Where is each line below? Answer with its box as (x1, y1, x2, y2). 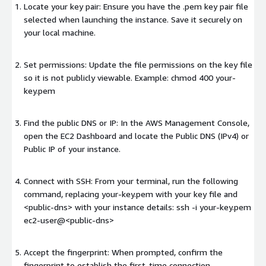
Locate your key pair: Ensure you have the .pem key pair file (24, 1, 248, 12)
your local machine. (24, 27, 96, 38)
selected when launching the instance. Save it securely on (24, 14, 242, 25)
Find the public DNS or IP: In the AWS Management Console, (24, 118, 249, 128)
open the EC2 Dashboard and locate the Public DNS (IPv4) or (24, 131, 249, 141)
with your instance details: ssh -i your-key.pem (72, 202, 251, 213)
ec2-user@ (24, 215, 65, 226)
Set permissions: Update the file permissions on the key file (24, 59, 252, 70)
